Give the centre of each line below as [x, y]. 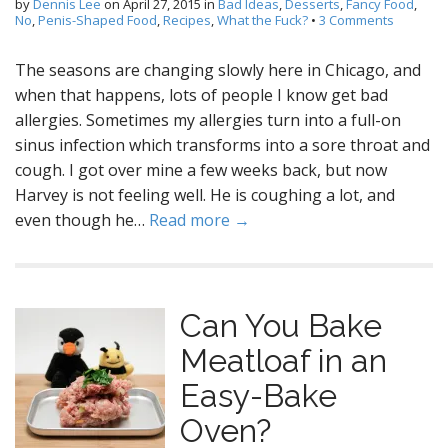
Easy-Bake [258, 395]
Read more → [199, 220]
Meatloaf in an [283, 360]
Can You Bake [281, 325]
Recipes [187, 20]
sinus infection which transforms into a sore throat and [222, 145]
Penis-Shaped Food [97, 20]
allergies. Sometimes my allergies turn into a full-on [208, 120]
